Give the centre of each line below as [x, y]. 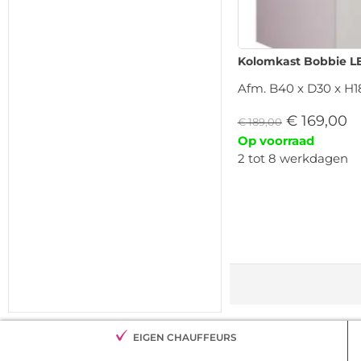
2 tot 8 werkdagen [293, 159]
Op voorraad [276, 141]
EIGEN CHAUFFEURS [185, 338]
